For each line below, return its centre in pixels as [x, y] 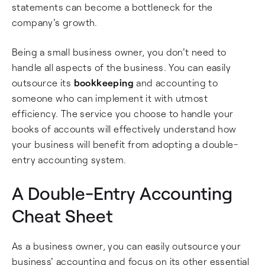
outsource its [43, 83]
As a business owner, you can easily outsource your [126, 246]
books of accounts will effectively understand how [124, 129]
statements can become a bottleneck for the [112, 7]
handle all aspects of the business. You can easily [121, 67]
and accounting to [176, 83]
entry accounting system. [69, 159]
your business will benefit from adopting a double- [125, 144]
